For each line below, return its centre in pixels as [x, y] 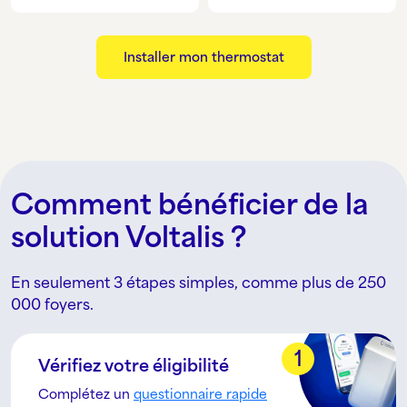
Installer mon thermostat [203, 56]
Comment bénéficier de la [189, 204]
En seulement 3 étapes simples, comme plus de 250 [199, 282]
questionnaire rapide [200, 393]
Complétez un [86, 393]
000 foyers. [52, 304]
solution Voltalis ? [129, 237]
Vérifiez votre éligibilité [134, 365]
